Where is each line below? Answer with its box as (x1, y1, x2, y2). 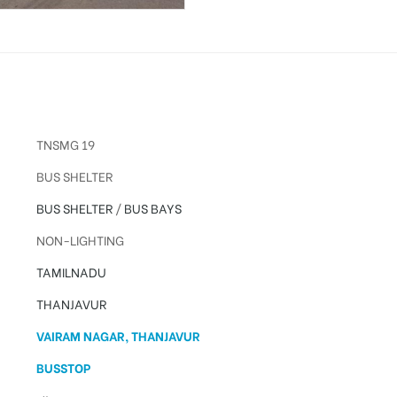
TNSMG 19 (35, 134, 95, 153)
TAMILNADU (35, 261, 106, 281)
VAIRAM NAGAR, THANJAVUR (35, 325, 200, 345)
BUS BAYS (123, 198, 182, 217)
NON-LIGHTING (35, 230, 124, 249)
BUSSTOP (35, 357, 90, 377)
